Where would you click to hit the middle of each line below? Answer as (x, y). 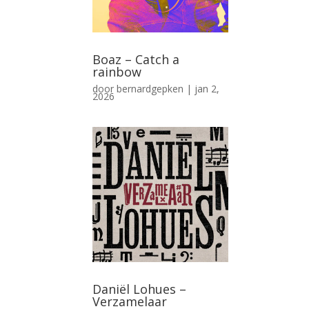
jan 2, (207, 89)
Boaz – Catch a (136, 59)
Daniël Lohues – (140, 289)
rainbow (117, 72)
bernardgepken (150, 89)
